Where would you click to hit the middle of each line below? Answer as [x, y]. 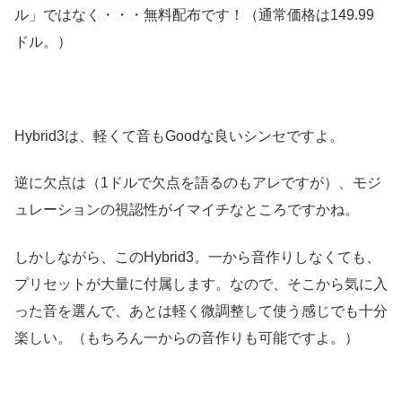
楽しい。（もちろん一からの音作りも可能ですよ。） [187, 337]
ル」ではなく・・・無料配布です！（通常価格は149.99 [194, 15]
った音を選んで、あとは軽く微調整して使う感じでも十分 [201, 310]
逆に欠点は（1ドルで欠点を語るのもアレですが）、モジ [198, 183]
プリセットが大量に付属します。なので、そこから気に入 [201, 284]
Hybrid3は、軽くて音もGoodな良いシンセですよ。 [179, 135]
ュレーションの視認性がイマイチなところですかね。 [187, 210]
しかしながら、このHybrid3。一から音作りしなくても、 [197, 257]
